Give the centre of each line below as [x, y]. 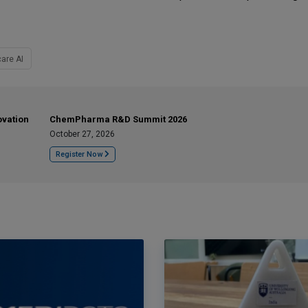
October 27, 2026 [82, 134]
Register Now [80, 154]
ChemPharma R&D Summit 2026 [118, 119]
